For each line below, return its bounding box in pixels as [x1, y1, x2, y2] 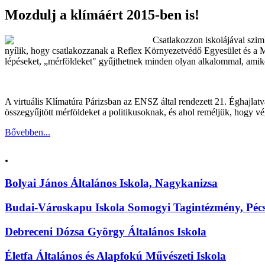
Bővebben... [5, 127, 50, 137]
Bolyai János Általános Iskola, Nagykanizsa [5, 177, 218, 190]
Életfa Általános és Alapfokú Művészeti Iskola [5, 249, 226, 262]
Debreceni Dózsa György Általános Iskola [5, 225, 206, 238]
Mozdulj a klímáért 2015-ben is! [5, 7, 199, 22]
